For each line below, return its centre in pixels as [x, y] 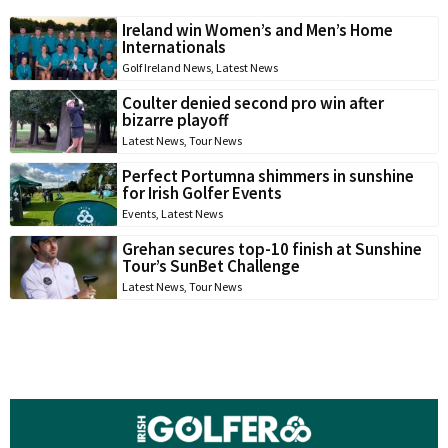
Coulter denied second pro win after [253, 102]
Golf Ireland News [166, 67]
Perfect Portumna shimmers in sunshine [268, 175]
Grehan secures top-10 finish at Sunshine [272, 248]
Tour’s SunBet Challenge [211, 265]
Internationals [174, 46]
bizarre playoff [175, 119]
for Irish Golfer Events [202, 192]
